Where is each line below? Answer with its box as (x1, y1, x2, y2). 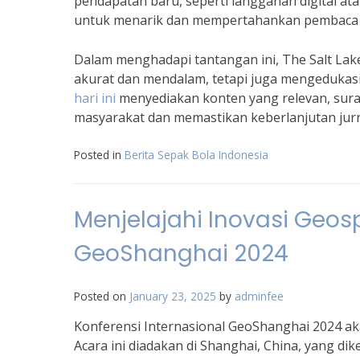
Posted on (74, 288, 129, 304)
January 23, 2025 (129, 288, 216, 304)
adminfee (235, 288, 284, 304)
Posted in (74, 147, 125, 162)
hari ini (74, 89, 116, 107)
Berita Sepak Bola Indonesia (125, 147, 268, 162)
